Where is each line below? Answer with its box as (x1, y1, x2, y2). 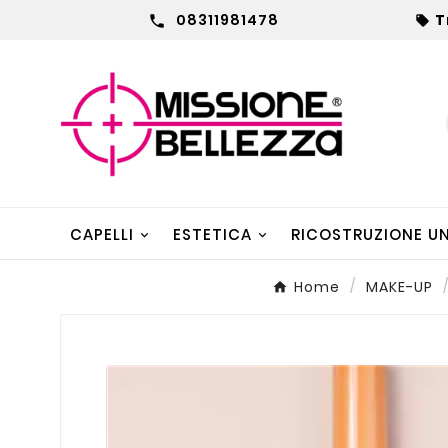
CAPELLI (70, 223, 134, 245)
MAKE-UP (365, 276, 433, 297)
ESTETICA (173, 223, 252, 245)
